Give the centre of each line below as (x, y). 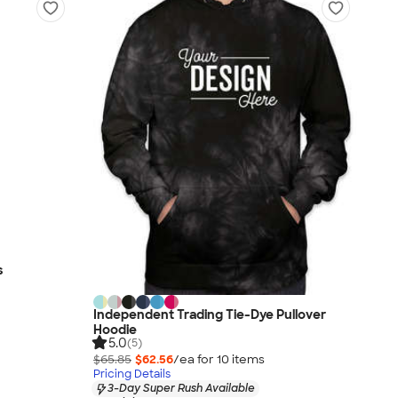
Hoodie (115, 330)
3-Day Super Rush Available (181, 389)
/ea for (195, 360)
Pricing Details (132, 374)
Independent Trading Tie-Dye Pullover (210, 315)
